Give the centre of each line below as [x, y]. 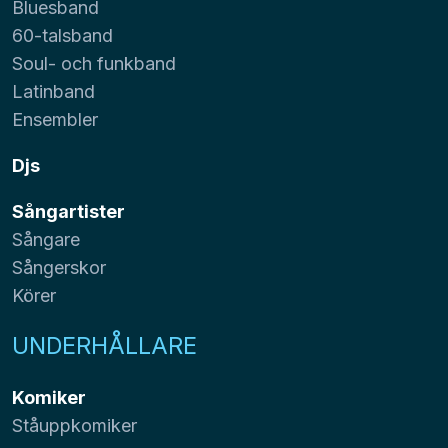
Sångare [46, 239]
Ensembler [55, 119]
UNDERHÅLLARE [104, 345]
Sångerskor [59, 267]
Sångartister [68, 211]
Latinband [53, 91]
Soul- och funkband [94, 63]
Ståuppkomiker [74, 425]
